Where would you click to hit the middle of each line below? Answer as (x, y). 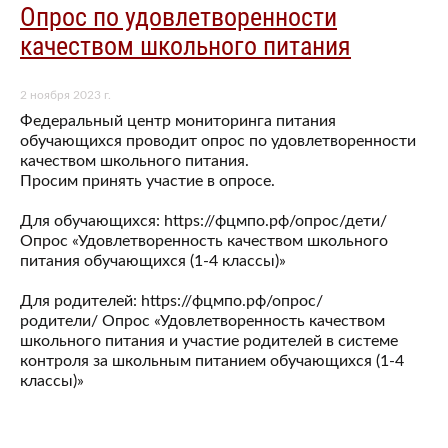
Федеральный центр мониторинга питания (178, 120)
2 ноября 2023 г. (65, 94)
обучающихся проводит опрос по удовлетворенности (218, 140)
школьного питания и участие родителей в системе (209, 340)
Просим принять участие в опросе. (147, 180)
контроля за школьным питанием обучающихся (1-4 (212, 360)
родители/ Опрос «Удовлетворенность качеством (202, 320)
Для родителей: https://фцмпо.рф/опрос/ (171, 300)
